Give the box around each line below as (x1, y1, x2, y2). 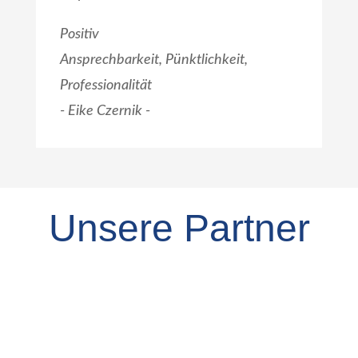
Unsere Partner (48, 206, 310, 249)
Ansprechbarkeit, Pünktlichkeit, (59, 52, 248, 67)
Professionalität (59, 78, 152, 93)
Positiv (59, 26, 99, 42)
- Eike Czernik (59, 103, 145, 118)
